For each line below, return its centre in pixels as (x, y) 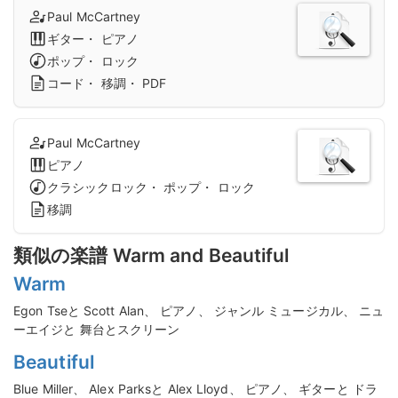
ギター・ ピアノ (93, 39)
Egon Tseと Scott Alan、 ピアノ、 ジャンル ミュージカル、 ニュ (199, 311)
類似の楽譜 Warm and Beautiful (151, 256)
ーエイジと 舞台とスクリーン (97, 330)
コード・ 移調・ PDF (107, 84)
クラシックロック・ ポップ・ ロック (151, 187)
